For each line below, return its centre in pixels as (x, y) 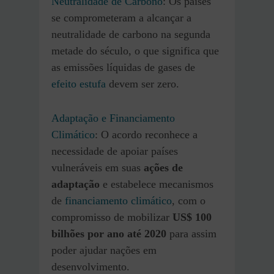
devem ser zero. (143, 84)
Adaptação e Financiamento (113, 118)
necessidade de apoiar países (115, 151)
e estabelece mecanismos (157, 184)
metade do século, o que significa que (135, 51)
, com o (189, 201)
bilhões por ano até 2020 (109, 234)
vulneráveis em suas (98, 168)
